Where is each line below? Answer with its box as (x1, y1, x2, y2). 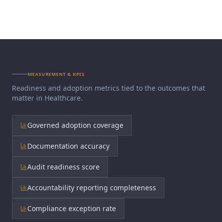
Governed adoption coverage (27, 120, 123, 130)
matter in (12, 93, 45, 103)
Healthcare (45, 93, 81, 103)
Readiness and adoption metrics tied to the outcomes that (12, 83, 205, 93)
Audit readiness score (27, 162, 100, 171)
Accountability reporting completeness (27, 183, 156, 192)
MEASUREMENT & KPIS (28, 71, 85, 77)
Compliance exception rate (27, 204, 116, 213)
